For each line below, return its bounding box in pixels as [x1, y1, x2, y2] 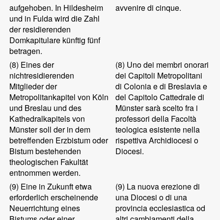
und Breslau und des [9, 102, 82, 113]
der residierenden [9, 24, 71, 35]
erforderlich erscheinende [9, 192, 99, 203]
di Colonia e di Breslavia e [115, 81, 208, 92]
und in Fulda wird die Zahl [9, 13, 100, 24]
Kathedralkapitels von [9, 113, 85, 124]
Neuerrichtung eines [9, 202, 81, 214]
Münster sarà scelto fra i [115, 102, 198, 113]
